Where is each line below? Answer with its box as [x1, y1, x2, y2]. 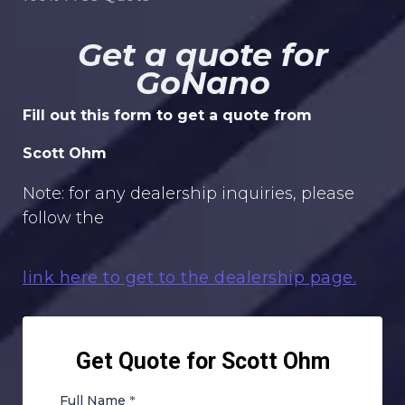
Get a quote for [77, 34, 328, 74]
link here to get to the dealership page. [23, 267, 356, 287]
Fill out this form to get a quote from [23, 106, 312, 124]
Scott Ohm [23, 144, 107, 162]
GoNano [135, 62, 270, 102]
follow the [23, 207, 104, 228]
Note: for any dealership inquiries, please [23, 183, 354, 203]
